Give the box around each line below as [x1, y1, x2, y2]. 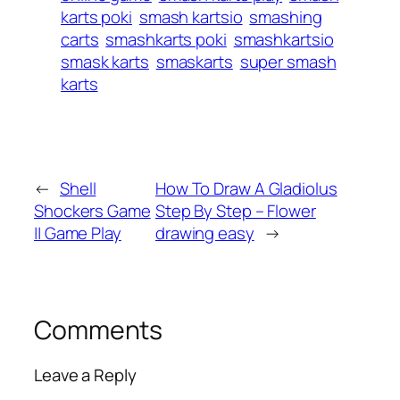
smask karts [61, 49, 149, 73]
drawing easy [154, 221, 254, 246]
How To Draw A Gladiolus [154, 177, 337, 201]
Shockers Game [34, 199, 151, 223]
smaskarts [155, 49, 233, 73]
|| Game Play [34, 221, 121, 246]
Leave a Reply [34, 362, 137, 387]
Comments [34, 312, 163, 348]
